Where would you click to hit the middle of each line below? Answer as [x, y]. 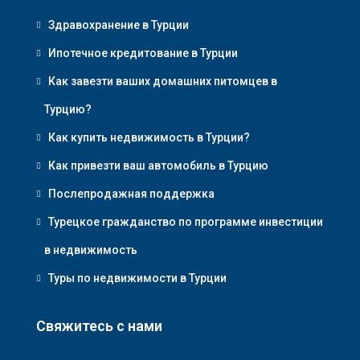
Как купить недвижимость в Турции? [149, 137]
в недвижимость [91, 250]
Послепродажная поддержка [131, 193]
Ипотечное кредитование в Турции [143, 53]
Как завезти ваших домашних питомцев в [163, 81]
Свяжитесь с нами [99, 325]
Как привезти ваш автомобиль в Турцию [158, 165]
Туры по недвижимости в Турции [137, 278]
